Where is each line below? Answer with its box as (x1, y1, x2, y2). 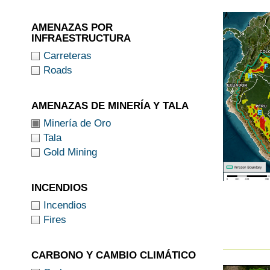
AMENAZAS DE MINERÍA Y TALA (31, 99, 189, 111)
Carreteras (43, 49, 92, 61)
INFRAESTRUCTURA (31, 32, 131, 44)
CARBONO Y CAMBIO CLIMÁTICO (31, 249, 196, 261)
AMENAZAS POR (31, 21, 113, 33)
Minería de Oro (43, 117, 111, 129)
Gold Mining (43, 146, 97, 158)
